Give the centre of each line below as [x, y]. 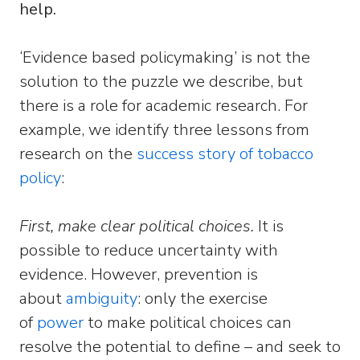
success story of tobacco [225, 154]
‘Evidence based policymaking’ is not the [165, 57]
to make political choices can [188, 323]
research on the [78, 154]
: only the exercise [202, 299]
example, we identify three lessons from [164, 130]
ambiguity [102, 299]
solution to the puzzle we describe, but [161, 82]
